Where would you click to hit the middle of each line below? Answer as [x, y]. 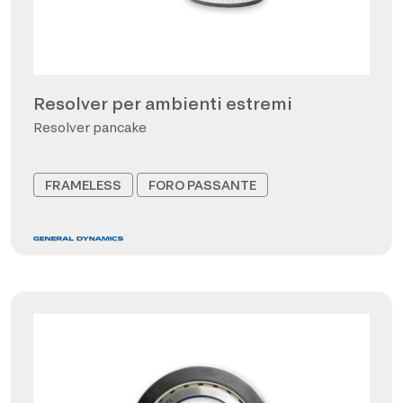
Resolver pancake [90, 127]
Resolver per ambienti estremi [163, 103]
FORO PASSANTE [202, 184]
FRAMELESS [83, 184]
